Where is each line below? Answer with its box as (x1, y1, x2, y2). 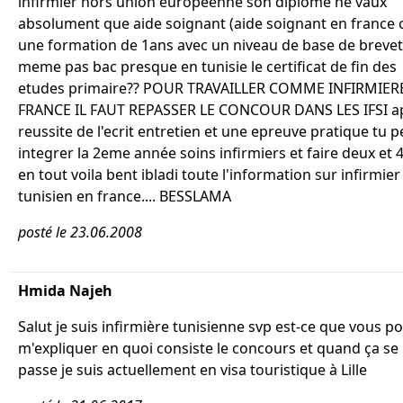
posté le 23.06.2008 (18, 222, 142, 242)
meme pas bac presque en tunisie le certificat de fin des (18, 57, 397, 76)
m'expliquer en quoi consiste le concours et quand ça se (18, 338, 399, 358)
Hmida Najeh (18, 281, 112, 300)
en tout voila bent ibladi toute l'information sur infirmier (18, 165, 400, 184)
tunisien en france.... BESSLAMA (18, 186, 231, 206)
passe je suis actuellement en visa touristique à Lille (18, 360, 367, 380)
